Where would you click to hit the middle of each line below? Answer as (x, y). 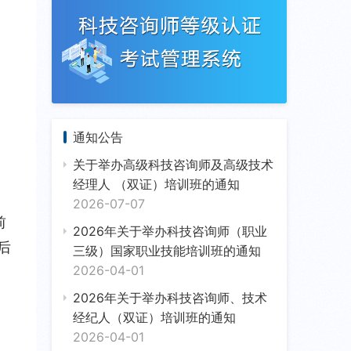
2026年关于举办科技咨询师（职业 (170, 231)
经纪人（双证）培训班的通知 (154, 317)
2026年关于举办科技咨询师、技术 (170, 297)
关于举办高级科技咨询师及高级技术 (173, 164)
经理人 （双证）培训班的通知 (156, 184)
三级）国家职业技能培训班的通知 (167, 250)
